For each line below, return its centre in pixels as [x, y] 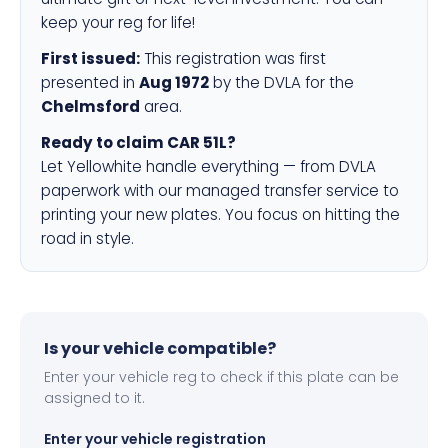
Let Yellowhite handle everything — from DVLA [208, 166]
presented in [90, 82]
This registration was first [233, 58]
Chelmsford [90, 106]
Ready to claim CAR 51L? [138, 142]
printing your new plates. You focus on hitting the [220, 214]
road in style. [87, 238]
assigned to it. [94, 398]
